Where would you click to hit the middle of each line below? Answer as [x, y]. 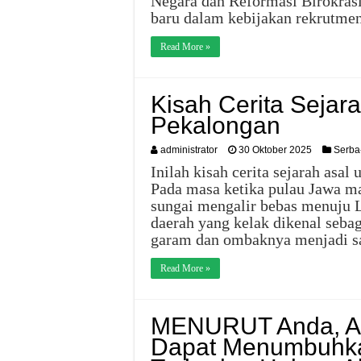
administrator [189, 150]
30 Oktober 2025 [275, 150]
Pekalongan [216, 125]
